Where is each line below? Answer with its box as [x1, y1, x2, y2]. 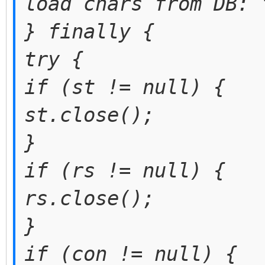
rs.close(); [24, 186, 154, 210]
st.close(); [24, 103, 154, 127]
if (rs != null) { [24, 159, 225, 182]
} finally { [24, 20, 154, 43]
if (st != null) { [24, 75, 225, 99]
